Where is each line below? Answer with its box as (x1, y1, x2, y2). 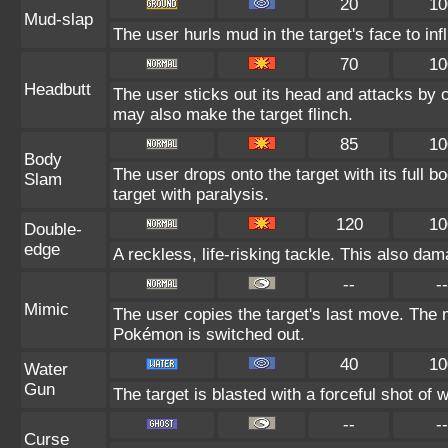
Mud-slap (24, 10, 93, 29)
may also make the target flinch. (113, 105, 353, 124)
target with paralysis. (113, 185, 269, 204)
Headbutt (24, 80, 91, 99)
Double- (24, 220, 82, 239)
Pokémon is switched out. (113, 325, 305, 344)
